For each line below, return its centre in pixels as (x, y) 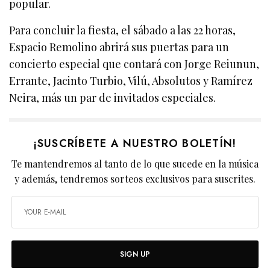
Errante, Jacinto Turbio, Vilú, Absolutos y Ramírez (131, 81)
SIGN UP (135, 255)
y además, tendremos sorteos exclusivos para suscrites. (135, 179)
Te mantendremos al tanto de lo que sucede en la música (135, 164)
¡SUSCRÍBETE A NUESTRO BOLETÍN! (135, 144)
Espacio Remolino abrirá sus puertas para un (119, 47)
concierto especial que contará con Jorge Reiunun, (134, 64)
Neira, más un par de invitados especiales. (113, 98)
